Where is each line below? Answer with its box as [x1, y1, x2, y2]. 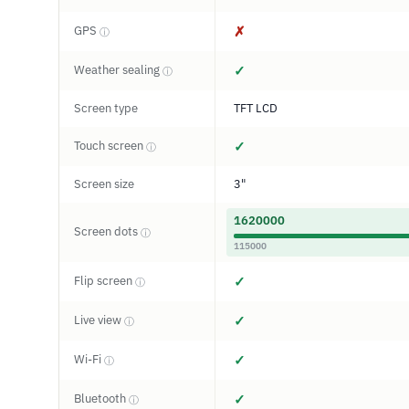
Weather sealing [74, 62, 163, 78]
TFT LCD [234, 100, 278, 116]
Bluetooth [74, 391, 129, 406]
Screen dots [74, 224, 141, 239]
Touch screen [74, 138, 146, 153]
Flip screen [74, 273, 135, 288]
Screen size [74, 176, 134, 192]
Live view [74, 312, 124, 328]
